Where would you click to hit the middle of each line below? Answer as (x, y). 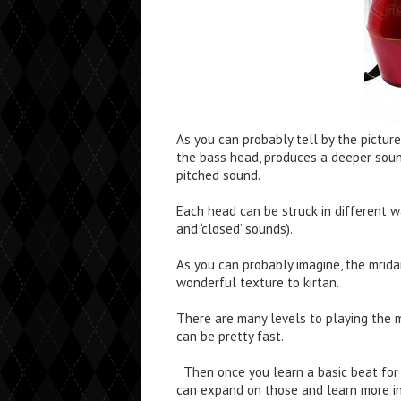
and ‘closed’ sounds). (235, 228)
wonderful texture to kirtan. (258, 282)
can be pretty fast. (230, 336)
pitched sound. (218, 175)
